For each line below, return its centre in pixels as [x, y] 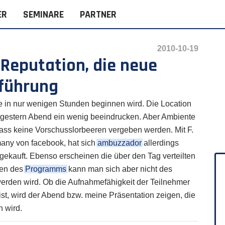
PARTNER [98, 15]
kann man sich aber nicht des [119, 169]
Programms [46, 169]
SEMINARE [44, 15]
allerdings [160, 143]
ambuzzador [120, 143]
